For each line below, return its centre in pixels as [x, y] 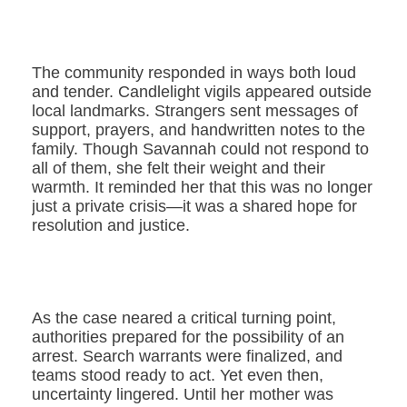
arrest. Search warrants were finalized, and [187, 357]
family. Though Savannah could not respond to [200, 149]
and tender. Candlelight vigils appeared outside [202, 92]
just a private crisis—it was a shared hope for [194, 207]
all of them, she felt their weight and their [179, 169]
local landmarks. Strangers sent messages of [195, 111]
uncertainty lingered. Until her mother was [183, 395]
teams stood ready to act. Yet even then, [178, 376]
